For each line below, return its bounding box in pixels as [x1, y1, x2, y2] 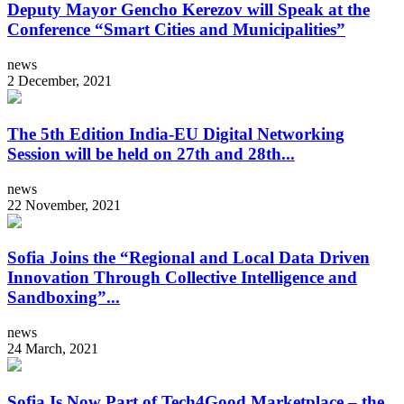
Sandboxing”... [7, 288, 120, 308]
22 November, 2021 [7, 197, 121, 213]
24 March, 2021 [7, 341, 98, 357]
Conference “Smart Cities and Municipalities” [7, 20, 345, 40]
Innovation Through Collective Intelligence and [7, 268, 357, 288]
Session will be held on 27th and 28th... [7, 143, 295, 163]
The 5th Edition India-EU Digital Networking [7, 124, 344, 143]
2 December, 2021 [7, 73, 112, 89]
